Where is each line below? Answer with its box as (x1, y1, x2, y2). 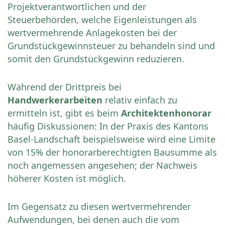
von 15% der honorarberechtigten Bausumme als (8, 146, 217, 159)
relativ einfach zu (102, 94, 177, 106)
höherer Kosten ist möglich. (8, 172, 126, 185)
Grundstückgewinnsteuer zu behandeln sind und (8, 40, 215, 52)
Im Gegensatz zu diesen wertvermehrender (8, 200, 191, 213)
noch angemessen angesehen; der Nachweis (8, 159, 197, 172)
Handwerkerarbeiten (8, 94, 102, 106)
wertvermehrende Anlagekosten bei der (8, 27, 177, 39)
